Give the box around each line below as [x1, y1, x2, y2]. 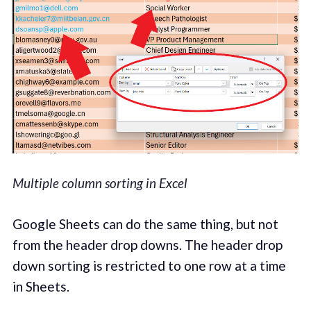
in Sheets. [12, 278, 69, 294]
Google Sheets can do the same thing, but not [12, 215, 278, 232]
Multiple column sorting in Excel [12, 175, 187, 192]
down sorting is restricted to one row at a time [12, 257, 286, 274]
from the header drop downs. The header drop [12, 236, 283, 253]
